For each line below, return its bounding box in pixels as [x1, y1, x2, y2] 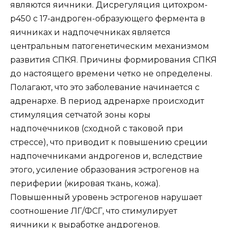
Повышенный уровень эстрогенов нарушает [10, 192, 202, 203]
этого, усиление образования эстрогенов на [10, 165, 199, 175]
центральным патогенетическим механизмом [10, 41, 209, 51]
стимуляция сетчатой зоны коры [10, 110, 151, 120]
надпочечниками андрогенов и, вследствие [10, 151, 203, 161]
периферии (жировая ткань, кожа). [10, 179, 160, 189]
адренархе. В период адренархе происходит [10, 96, 204, 106]
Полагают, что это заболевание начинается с [10, 82, 199, 93]
